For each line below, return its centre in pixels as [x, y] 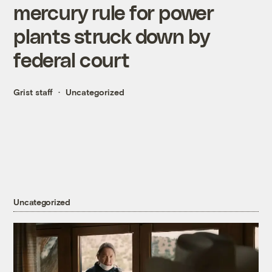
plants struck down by [112, 36]
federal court [72, 59]
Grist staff [33, 92]
